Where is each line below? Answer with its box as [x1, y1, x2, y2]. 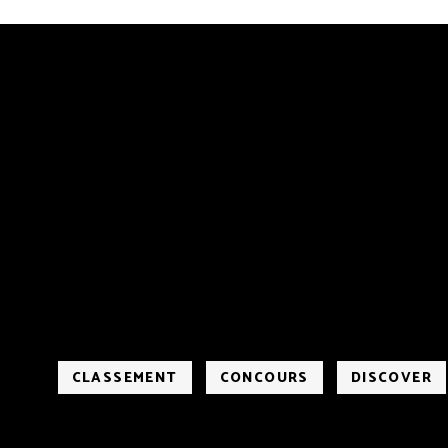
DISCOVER [350, 366, 433, 390]
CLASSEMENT [71, 366, 178, 390]
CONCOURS [219, 366, 309, 390]
